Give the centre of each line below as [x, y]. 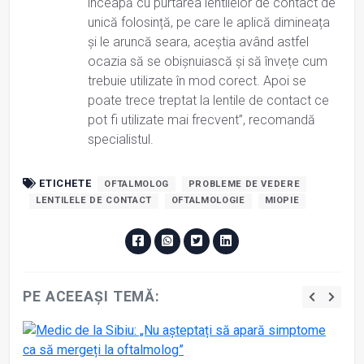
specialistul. [121, 139]
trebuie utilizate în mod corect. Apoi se [197, 80]
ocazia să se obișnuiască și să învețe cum [208, 61]
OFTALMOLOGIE [208, 201]
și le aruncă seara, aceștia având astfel [198, 41]
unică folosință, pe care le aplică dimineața [209, 22]
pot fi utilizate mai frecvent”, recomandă [201, 119]
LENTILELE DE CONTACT [94, 201]
